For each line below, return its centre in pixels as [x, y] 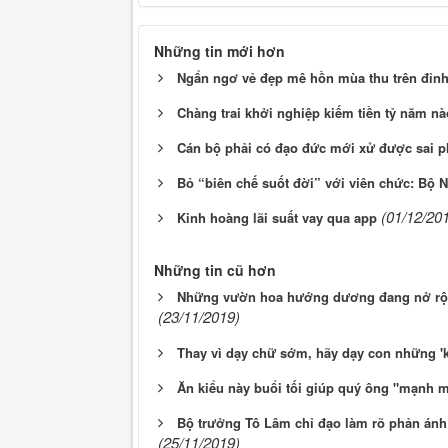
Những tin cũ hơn [215, 270]
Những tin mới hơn [219, 51]
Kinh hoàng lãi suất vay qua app [277, 218]
